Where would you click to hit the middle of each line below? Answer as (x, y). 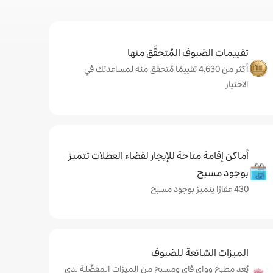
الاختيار (237, 84)
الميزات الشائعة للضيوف (200, 252)
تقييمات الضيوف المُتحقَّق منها (188, 53)
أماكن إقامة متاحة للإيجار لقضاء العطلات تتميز (158, 155)
